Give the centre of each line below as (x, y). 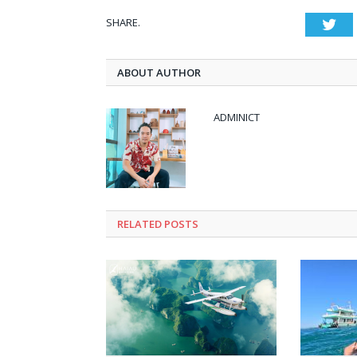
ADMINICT (237, 118)
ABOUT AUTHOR (159, 73)
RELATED (139, 224)
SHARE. (123, 23)
